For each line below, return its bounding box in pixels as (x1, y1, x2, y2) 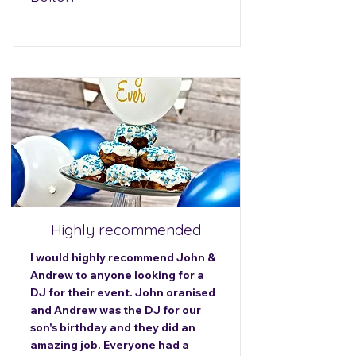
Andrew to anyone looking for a (30, 268, 204, 282)
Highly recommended (50, 220, 201, 239)
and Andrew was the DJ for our (30, 303, 201, 317)
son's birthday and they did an (30, 320, 195, 335)
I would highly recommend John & (30, 250, 215, 265)
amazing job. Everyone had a (30, 338, 189, 352)
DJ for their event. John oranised (30, 285, 215, 300)
